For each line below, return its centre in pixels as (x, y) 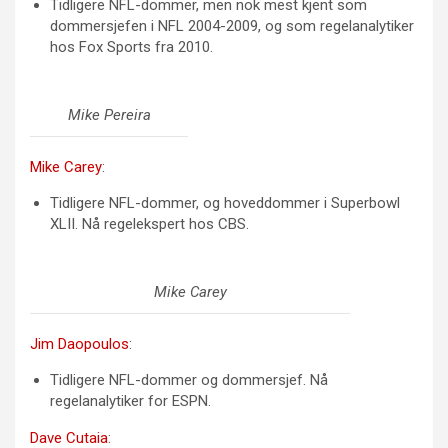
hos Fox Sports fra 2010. (131, 46)
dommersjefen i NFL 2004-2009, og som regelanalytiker (232, 25)
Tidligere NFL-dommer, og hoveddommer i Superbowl (225, 202)
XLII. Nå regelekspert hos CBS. (149, 223)
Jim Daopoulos (79, 343)
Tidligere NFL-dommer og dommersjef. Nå (189, 379)
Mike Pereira (109, 114)
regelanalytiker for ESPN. (130, 400)
